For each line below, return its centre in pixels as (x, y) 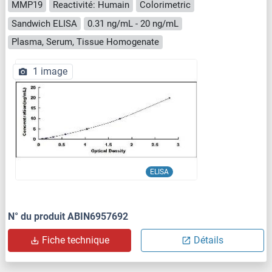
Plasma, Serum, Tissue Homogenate (85, 42)
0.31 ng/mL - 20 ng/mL (133, 23)
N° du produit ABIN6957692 (68, 216)
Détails (209, 240)
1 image (50, 71)
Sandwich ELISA (44, 23)
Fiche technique (76, 240)
